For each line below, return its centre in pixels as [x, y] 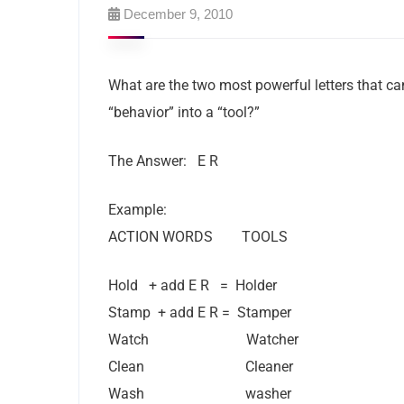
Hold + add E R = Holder [193, 285]
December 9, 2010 [178, 14]
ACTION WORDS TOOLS [198, 237]
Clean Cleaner [201, 367]
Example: [138, 210]
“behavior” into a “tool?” [184, 112]
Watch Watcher [203, 340]
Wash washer [200, 394]
